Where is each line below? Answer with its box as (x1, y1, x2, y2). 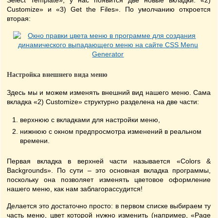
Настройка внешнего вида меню (7, 71, 108, 78)
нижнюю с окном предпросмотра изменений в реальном (20, 127, 201, 135)
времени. (20, 137, 50, 145)
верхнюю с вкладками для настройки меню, (20, 116, 160, 124)
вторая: (7, 15, 31, 22)
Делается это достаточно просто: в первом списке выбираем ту (7, 202, 211, 210)
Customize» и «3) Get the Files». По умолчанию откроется (7, 5, 211, 13)
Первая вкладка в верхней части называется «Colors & (7, 157, 211, 165)
